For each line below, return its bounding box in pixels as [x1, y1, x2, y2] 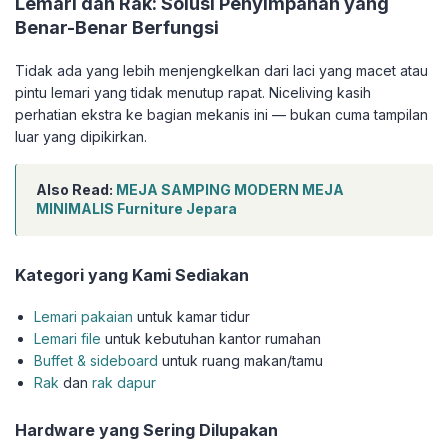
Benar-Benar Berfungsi [15, 17, 219, 39]
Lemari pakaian [34, 308, 134, 326]
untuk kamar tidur [133, 308, 251, 326]
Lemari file [34, 330, 102, 348]
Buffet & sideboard [34, 352, 159, 370]
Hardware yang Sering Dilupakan [15, 420, 278, 441]
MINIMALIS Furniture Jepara [36, 200, 237, 218]
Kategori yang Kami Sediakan [15, 265, 249, 286]
